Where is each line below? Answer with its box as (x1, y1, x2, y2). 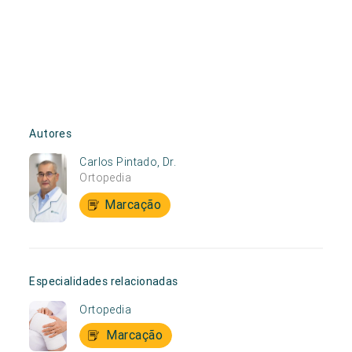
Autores (29, 126, 72, 141)
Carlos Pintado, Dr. (79, 154, 177, 169)
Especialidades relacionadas (29, 273, 178, 288)
